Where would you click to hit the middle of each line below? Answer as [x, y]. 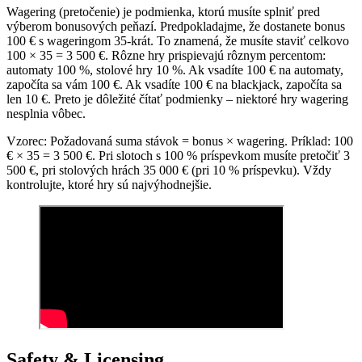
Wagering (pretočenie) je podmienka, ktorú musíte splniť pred [163, 11]
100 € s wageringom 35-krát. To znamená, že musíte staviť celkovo [178, 40]
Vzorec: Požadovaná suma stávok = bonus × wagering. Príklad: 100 [180, 141]
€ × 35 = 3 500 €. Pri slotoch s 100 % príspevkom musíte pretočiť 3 [178, 155]
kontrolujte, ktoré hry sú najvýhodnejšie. [109, 184]
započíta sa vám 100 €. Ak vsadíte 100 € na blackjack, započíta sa [174, 84]
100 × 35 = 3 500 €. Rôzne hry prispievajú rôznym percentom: [166, 55]
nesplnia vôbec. [46, 113]
